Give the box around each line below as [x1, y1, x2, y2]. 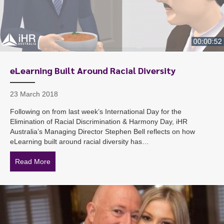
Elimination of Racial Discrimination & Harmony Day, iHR [10, 117, 187, 125]
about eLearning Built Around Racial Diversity [50, 157, 193, 165]
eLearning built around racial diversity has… [10, 137, 149, 145]
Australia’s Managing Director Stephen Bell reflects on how [10, 127, 195, 135]
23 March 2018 [10, 89, 58, 98]
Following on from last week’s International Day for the [10, 107, 181, 115]
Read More [15, 157, 50, 165]
